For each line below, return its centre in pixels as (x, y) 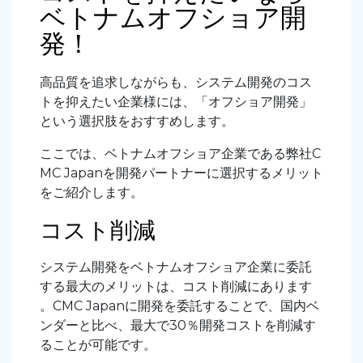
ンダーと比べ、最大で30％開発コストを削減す (178, 325)
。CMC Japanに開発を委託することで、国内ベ (179, 305)
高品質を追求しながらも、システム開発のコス (176, 82)
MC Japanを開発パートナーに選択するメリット (181, 173)
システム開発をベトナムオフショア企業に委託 (176, 267)
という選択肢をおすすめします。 (137, 121)
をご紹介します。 (92, 192)
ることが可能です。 (98, 344)
